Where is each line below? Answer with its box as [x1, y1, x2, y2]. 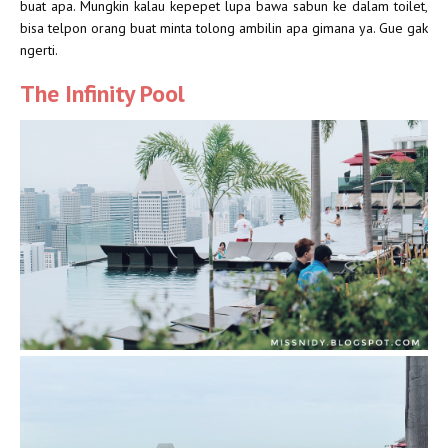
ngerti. [20, 41, 58, 60]
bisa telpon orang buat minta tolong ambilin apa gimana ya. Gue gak [20, 19, 428, 38]
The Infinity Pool [20, 78, 185, 110]
